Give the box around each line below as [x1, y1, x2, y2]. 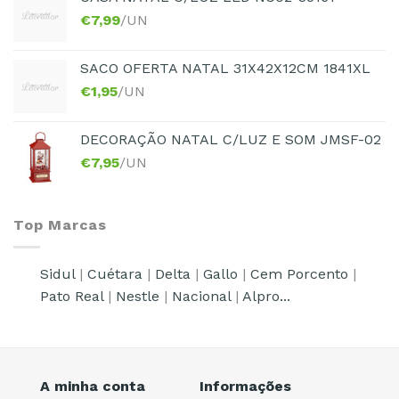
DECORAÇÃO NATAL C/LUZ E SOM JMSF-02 [80, 131, 381, 149]
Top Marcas [13, 216, 107, 234]
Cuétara [87, 265, 142, 283]
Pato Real [40, 288, 103, 305]
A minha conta [40, 377, 145, 395]
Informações [199, 377, 291, 395]
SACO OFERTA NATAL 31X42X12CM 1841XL [80, 60, 370, 77]
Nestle [116, 288, 159, 305]
